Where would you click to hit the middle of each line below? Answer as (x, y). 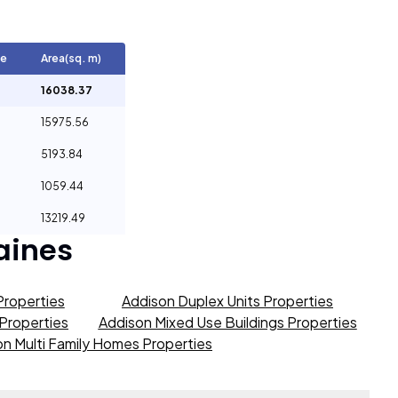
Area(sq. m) (71, 58)
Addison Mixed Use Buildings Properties (227, 322)
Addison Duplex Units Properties (227, 301)
